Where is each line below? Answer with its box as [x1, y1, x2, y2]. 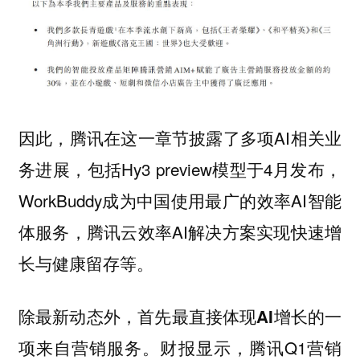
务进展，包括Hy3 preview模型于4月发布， [18, 156, 342, 181]
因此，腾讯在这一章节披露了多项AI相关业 [18, 125, 342, 149]
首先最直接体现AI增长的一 [137, 305, 342, 329]
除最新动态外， [18, 304, 138, 329]
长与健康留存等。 [18, 250, 153, 275]
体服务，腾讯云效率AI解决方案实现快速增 [18, 219, 342, 243]
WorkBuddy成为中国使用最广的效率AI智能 [18, 187, 342, 212]
